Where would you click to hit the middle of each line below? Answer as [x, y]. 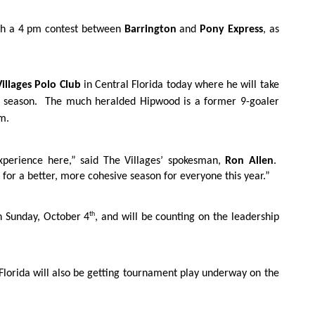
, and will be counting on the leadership [187, 218]
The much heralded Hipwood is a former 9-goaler [162, 102]
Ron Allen [249, 161]
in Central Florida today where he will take [180, 85]
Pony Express [231, 29]
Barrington [152, 29]
